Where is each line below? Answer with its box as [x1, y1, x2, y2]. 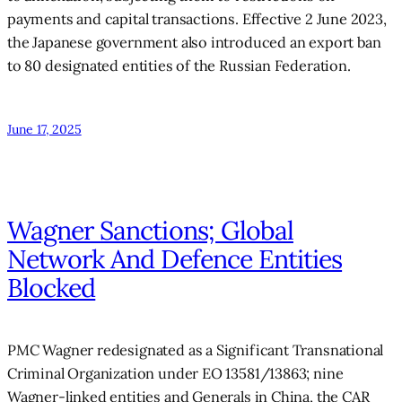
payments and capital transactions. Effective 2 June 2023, [7, 10, 387, 29]
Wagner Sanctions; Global [7, 214, 293, 248]
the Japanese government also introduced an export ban [7, 33, 381, 52]
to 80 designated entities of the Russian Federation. [7, 57, 351, 75]
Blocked [7, 271, 96, 305]
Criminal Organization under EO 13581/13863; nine [7, 364, 344, 383]
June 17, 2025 [7, 120, 82, 137]
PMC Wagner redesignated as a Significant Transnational [7, 341, 384, 360]
